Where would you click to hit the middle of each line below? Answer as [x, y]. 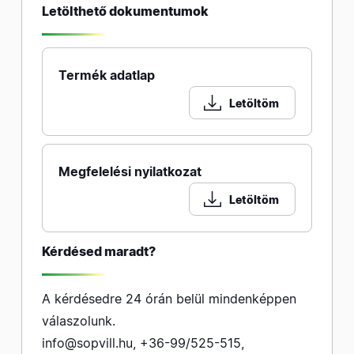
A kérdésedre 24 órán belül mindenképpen [169, 299]
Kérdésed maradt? [99, 251]
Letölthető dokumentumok [125, 11]
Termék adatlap [107, 75]
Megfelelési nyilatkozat [130, 171]
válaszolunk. [79, 321]
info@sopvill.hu [87, 343]
